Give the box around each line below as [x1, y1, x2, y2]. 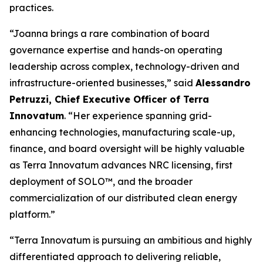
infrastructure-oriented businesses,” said [9, 77, 195, 89]
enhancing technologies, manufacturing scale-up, [9, 126, 235, 138]
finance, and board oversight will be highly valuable [9, 143, 245, 154]
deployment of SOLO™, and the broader [9, 176, 193, 187]
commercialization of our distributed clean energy [9, 192, 237, 204]
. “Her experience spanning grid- [64, 110, 212, 122]
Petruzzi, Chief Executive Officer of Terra [9, 93, 209, 105]
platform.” [9, 208, 55, 220]
